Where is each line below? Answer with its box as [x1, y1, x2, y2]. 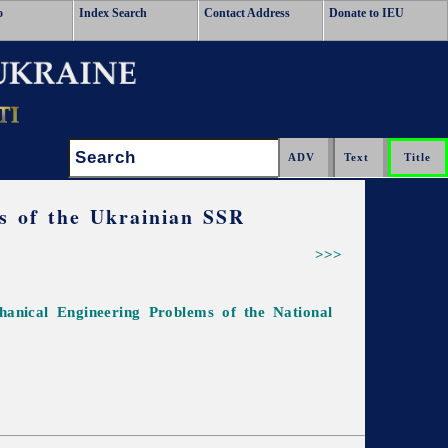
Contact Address [204, 6, 290, 20]
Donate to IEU [329, 6, 404, 20]
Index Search [79, 6, 147, 20]
